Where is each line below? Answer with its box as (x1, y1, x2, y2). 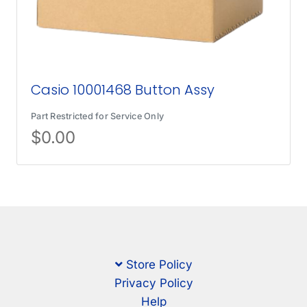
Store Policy (125, 258, 193, 272)
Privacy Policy (114, 276, 193, 291)
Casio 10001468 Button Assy (31, 79, 215, 99)
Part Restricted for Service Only (31, 110, 164, 121)
